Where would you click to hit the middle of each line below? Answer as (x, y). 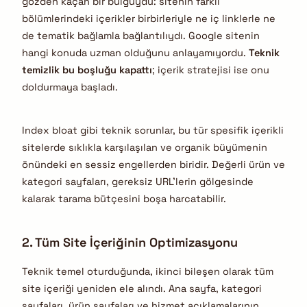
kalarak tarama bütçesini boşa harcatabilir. (124, 199)
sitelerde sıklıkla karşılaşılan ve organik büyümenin (145, 148)
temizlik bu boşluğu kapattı (87, 70)
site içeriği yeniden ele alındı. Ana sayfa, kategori (142, 288)
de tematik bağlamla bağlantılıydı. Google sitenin (141, 35)
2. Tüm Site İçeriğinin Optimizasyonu (130, 242)
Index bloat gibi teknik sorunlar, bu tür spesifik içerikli (153, 131)
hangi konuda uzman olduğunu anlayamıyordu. (135, 52)
